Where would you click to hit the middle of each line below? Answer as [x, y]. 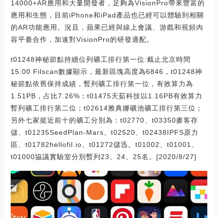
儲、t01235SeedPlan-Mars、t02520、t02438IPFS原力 [104, 133]
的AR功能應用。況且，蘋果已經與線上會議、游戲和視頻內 [107, 27]
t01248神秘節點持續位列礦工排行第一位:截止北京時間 [100, 60]
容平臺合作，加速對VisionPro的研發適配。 [82, 40]
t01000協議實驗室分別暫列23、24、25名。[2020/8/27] [103, 157]
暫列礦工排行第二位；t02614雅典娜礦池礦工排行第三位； [107, 108]
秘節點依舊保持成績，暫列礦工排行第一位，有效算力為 [102, 84]
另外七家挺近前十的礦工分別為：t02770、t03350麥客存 [104, 120]
